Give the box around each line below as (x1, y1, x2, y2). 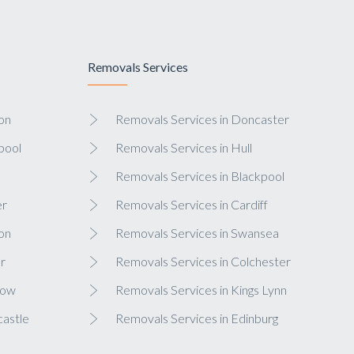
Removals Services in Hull (115, 140, 252, 156)
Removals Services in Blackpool (115, 168, 284, 184)
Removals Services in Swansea (115, 225, 279, 241)
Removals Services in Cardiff (115, 197, 268, 213)
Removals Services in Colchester (115, 254, 291, 269)
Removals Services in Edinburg (115, 311, 278, 326)
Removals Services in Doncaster (115, 111, 289, 127)
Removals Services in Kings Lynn (115, 282, 287, 298)
